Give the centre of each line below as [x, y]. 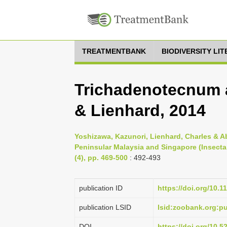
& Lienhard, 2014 [140, 110]
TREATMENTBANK [114, 51]
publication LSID [105, 207]
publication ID [101, 188]
